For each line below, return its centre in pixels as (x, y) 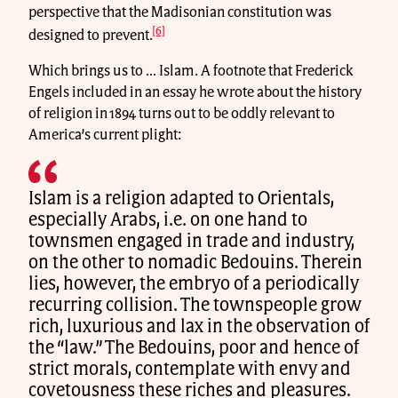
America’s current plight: (105, 135)
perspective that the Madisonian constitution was (180, 12)
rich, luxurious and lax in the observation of (199, 327)
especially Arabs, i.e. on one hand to (168, 221)
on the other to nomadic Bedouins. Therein (195, 263)
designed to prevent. (91, 36)
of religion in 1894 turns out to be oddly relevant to (182, 114)
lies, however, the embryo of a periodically (194, 285)
